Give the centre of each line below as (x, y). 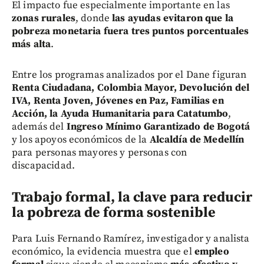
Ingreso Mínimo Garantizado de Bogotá (158, 127)
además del (39, 127)
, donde (94, 19)
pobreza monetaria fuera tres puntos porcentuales (131, 32)
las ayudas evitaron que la (173, 19)
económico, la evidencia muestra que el (103, 252)
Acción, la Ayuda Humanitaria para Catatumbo (120, 114)
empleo (212, 252)
